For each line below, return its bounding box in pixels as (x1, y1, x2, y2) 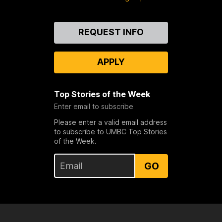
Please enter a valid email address (54, 118, 167, 127)
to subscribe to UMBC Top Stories (54, 127, 167, 136)
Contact (16, 22, 49, 32)
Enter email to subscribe (54, 102, 133, 111)
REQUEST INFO (78, 27, 144, 38)
